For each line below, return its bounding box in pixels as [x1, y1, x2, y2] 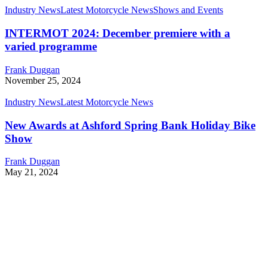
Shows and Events [153, 5, 223, 16]
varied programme [5, 40, 97, 53]
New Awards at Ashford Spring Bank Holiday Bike [5, 118, 255, 132]
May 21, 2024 [5, 167, 58, 178]
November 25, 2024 [5, 75, 81, 86]
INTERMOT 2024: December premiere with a [5, 27, 230, 40]
